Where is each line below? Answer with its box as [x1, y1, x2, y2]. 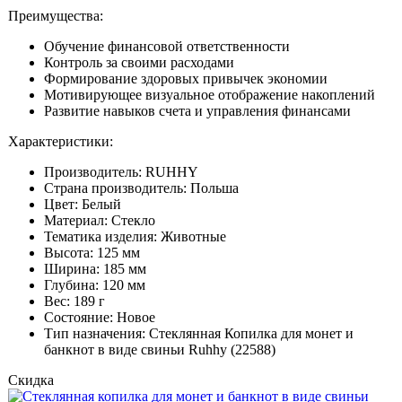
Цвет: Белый [44, 197, 121, 213]
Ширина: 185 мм [44, 261, 146, 277]
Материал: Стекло [44, 213, 155, 229]
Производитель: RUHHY [44, 164, 198, 180]
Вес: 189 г [44, 293, 105, 310]
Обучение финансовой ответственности [44, 39, 290, 55]
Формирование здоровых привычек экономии [44, 71, 328, 87]
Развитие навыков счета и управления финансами [44, 103, 351, 119]
